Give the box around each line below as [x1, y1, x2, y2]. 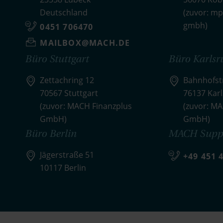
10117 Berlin [40, 162, 87, 173]
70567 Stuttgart [40, 88, 99, 99]
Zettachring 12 [40, 75, 95, 86]
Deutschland [40, 7, 88, 18]
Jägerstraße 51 [40, 149, 95, 160]
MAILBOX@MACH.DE [40, 37, 130, 48]
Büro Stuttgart [25, 51, 89, 66]
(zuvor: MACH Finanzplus [40, 101, 132, 111]
